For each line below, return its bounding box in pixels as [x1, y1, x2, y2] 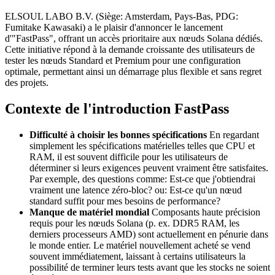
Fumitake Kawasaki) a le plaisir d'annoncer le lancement [5, 21, 223, 33]
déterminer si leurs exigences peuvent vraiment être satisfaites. [29, 162, 268, 173]
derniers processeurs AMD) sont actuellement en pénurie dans [29, 228, 268, 239]
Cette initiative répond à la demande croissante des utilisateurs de [5, 44, 255, 55]
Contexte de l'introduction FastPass [5, 100, 229, 117]
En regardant [207, 129, 259, 140]
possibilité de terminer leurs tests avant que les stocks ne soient [29, 261, 270, 273]
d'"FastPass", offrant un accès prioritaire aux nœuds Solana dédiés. [5, 33, 263, 44]
